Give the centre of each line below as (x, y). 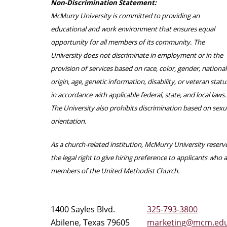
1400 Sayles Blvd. (83, 209)
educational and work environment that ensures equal (133, 29)
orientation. (69, 121)
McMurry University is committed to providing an (125, 15)
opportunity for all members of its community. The (128, 42)
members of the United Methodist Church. (115, 171)
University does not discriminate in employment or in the (137, 55)
